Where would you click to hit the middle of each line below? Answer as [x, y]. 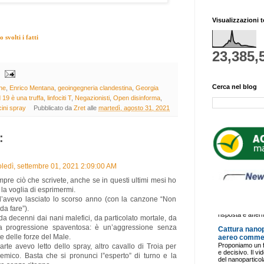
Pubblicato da [54, 108]
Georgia [147, 88]
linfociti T [59, 98]
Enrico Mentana [32, 88]
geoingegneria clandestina [95, 88]
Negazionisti [92, 98]
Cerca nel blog [234, 87]
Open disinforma [136, 98]
